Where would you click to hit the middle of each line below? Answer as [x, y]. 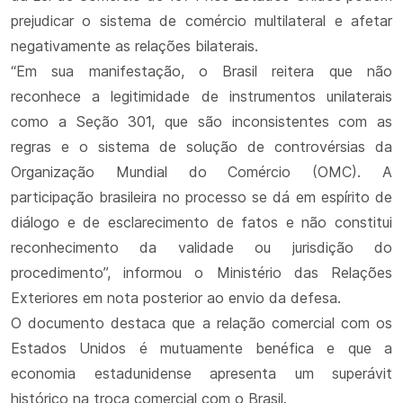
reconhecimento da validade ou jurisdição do [201, 247]
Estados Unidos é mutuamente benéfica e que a [201, 348]
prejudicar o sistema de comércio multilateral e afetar [201, 21]
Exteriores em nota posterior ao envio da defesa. [176, 298]
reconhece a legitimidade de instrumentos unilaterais [201, 96]
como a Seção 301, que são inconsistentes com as [201, 121]
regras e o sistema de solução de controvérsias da [201, 147]
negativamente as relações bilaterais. [134, 46]
